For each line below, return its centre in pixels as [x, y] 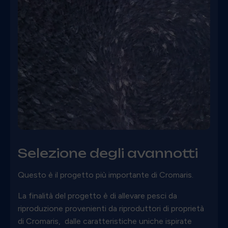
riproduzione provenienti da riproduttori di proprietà [111, 208]
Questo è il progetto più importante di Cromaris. [106, 175]
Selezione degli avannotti [108, 153]
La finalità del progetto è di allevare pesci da [97, 195]
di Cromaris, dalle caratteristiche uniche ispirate [105, 221]
